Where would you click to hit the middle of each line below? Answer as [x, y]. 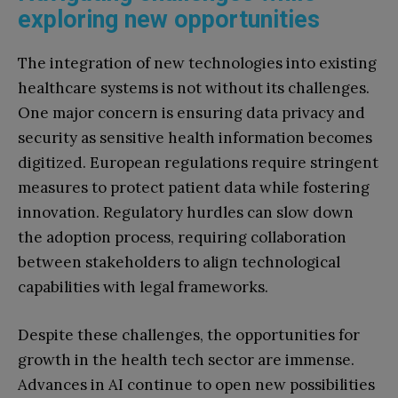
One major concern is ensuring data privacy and [191, 112]
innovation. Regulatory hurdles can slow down [186, 212]
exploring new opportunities [169, 19]
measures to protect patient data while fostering [194, 187]
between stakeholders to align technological [179, 262]
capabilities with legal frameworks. [143, 287]
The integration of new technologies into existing [197, 63]
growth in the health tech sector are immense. [186, 359]
